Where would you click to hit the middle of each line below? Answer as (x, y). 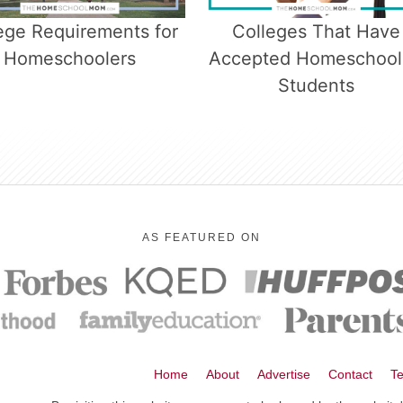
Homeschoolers (69, 58)
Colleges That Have (317, 31)
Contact (350, 374)
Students (317, 85)
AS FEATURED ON (201, 237)
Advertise (284, 374)
